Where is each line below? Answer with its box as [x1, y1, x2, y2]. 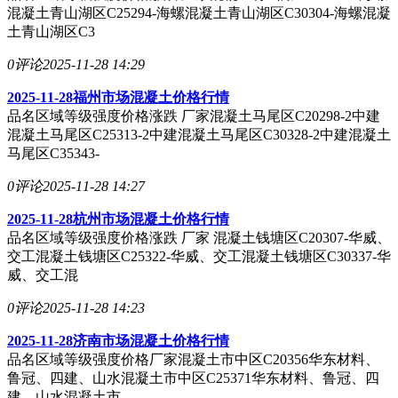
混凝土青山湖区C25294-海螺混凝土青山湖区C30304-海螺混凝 [7, 4, 391, 20]
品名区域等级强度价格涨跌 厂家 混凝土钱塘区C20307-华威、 [7, 229, 391, 245]
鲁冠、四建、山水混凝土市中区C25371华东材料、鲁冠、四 [7, 370, 379, 386]
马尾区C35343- [7, 145, 99, 161]
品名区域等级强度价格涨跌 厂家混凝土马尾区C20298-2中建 [7, 107, 380, 123]
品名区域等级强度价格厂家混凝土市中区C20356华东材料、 [7, 351, 379, 367]
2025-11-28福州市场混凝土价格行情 [7, 89, 229, 105]
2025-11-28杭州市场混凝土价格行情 [7, 211, 229, 227]
